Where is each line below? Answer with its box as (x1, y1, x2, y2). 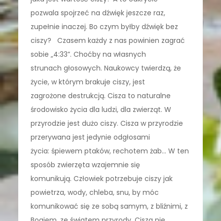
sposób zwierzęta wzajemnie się (31, 159, 141, 170)
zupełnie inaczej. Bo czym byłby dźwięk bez (31, 21, 179, 32)
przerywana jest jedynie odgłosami (31, 132, 150, 142)
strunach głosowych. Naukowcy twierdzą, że (31, 63, 182, 73)
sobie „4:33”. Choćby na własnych (31, 49, 147, 59)
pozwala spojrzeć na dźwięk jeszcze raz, (31, 7, 166, 18)
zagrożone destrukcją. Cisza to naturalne (31, 90, 171, 101)
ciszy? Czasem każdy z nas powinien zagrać (31, 35, 185, 45)
